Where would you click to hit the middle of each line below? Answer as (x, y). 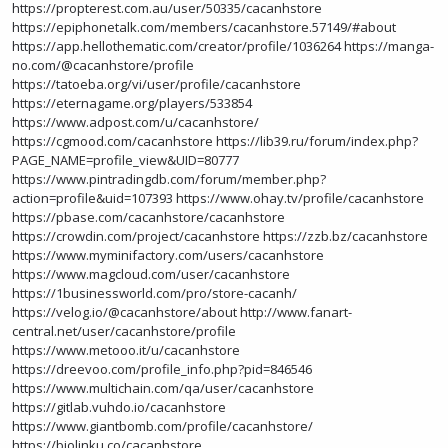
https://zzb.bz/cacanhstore (345, 236)
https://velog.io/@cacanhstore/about (124, 312)
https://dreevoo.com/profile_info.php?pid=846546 (162, 369)
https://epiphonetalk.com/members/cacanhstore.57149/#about (204, 27)
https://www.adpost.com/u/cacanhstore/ (135, 122)
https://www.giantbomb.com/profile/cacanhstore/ (162, 426)
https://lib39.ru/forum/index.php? (317, 141)
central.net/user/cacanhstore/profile (124, 331)
